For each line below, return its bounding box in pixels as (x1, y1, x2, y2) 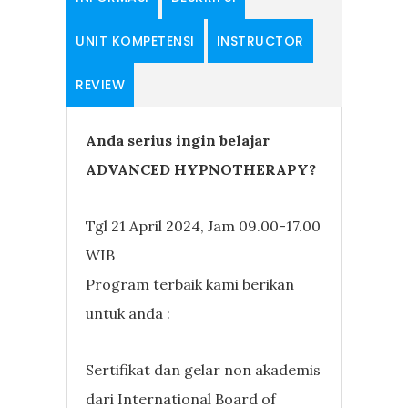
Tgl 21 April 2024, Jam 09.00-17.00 (86, 216, 321, 235)
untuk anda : (86, 303, 171, 322)
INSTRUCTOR (216, 31, 304, 50)
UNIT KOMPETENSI (76, 31, 195, 50)
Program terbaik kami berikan (86, 274, 295, 293)
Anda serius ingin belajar (86, 130, 270, 149)
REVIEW (76, 75, 126, 94)
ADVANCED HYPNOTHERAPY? (86, 159, 317, 178)
